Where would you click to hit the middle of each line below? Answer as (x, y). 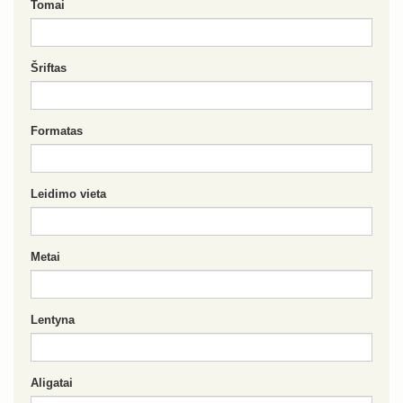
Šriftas (49, 68)
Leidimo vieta (68, 194)
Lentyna (53, 320)
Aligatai (52, 383)
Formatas (57, 131)
